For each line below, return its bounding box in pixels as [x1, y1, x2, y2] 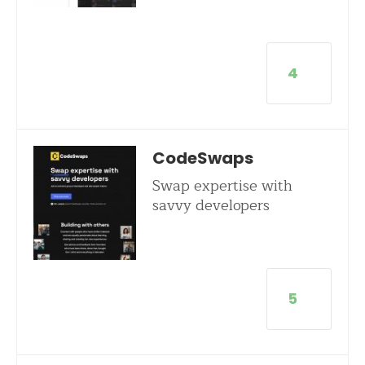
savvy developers [152, 193, 270, 218]
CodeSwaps [152, 147, 253, 169]
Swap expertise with [152, 174, 292, 198]
